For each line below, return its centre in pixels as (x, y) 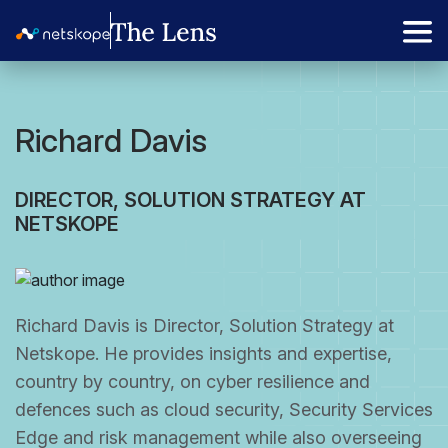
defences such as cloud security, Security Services (224, 409)
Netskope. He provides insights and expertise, (203, 353)
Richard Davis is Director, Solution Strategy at (204, 325)
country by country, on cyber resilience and (192, 381)
